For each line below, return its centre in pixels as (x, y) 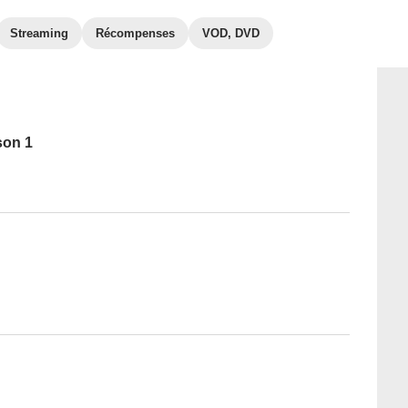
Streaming (39, 33)
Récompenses (135, 33)
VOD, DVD (231, 33)
